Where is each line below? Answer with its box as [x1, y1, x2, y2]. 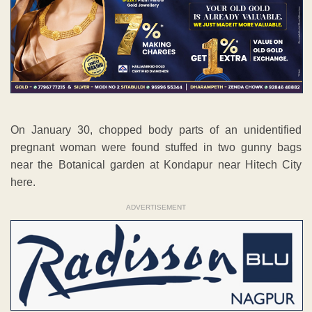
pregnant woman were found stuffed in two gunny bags [10, 141, 302, 154]
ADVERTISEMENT [126, 203, 186, 212]
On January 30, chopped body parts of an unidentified [10, 124, 302, 136]
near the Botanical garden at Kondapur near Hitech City [10, 159, 302, 171]
